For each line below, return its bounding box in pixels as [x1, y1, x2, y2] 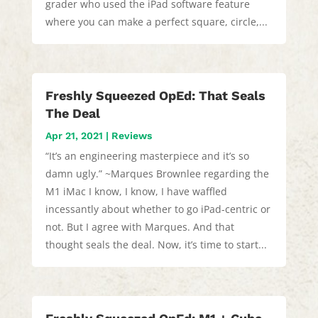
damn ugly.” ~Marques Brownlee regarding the [45, 166, 269, 180]
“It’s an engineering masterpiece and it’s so [45, 148, 249, 163]
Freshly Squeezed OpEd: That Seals [45, 87, 265, 103]
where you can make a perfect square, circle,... [45, 14, 268, 28]
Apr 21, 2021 [45, 129, 103, 141]
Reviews [111, 129, 152, 141]
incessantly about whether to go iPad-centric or [45, 202, 270, 216]
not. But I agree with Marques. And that [45, 219, 234, 234]
